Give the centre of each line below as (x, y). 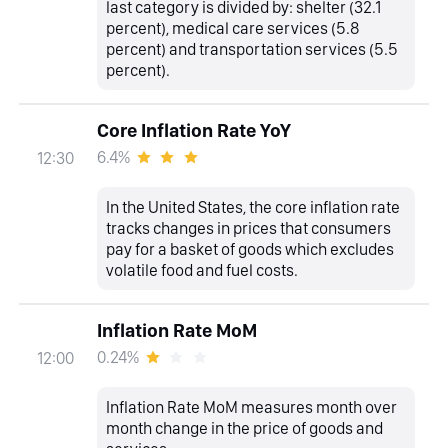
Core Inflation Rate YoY (193, 130)
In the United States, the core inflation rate (253, 206)
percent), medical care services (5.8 (233, 27)
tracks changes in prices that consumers (249, 227)
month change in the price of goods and (245, 427)
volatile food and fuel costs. (202, 269)
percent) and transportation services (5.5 (252, 48)
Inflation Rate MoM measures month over (252, 406)
